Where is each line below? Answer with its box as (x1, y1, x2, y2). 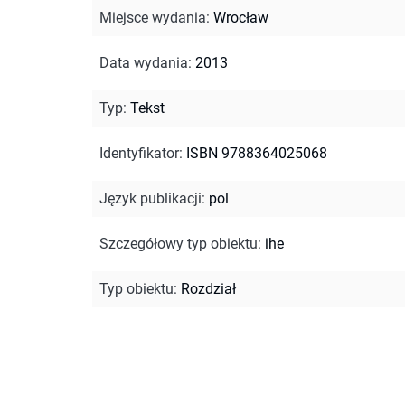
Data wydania (99, 53, 188, 71)
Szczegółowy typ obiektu (99, 234, 258, 252)
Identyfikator (99, 144, 179, 162)
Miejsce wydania (99, 8, 206, 26)
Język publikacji (99, 189, 202, 207)
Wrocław (213, 8, 268, 26)
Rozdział (181, 279, 236, 297)
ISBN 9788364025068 (186, 144, 327, 162)
